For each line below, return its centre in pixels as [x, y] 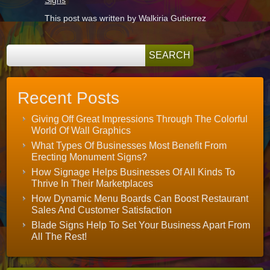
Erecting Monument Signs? [89, 157]
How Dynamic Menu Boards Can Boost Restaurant [140, 198]
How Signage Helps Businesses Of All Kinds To [133, 172]
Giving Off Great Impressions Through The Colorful [140, 119]
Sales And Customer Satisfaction [102, 210]
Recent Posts [69, 98]
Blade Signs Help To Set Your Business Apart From [141, 225]
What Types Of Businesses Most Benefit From [129, 145]
